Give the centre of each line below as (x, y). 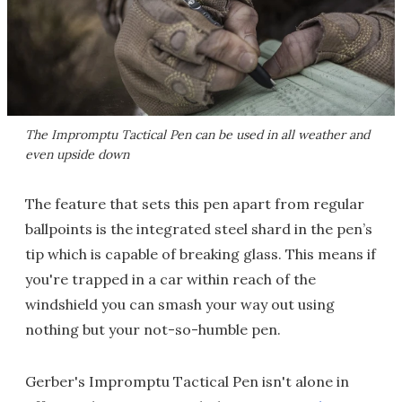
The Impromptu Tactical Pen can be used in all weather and (197, 134)
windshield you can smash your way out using (180, 304)
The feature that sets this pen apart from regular (195, 203)
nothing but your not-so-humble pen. (153, 329)
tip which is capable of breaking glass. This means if (201, 253)
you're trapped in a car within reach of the (170, 279)
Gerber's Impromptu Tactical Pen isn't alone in (187, 381)
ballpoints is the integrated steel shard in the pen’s (199, 228)
